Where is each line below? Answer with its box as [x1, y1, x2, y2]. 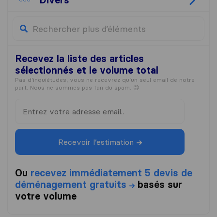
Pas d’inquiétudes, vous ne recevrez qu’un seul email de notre [15, 76, 195, 84]
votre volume [15, 190, 77, 202]
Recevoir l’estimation [58, 137, 134, 147]
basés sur [138, 179, 182, 191]
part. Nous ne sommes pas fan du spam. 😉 [15, 84, 139, 92]
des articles [87, 53, 144, 65]
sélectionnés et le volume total [15, 64, 158, 77]
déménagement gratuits [15, 179, 129, 191]
